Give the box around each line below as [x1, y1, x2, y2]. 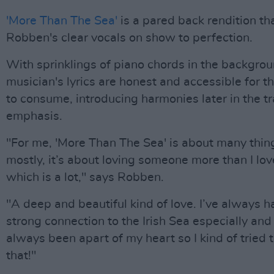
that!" [6, 250, 36, 262]
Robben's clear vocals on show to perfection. [6, 32, 253, 44]
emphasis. [6, 110, 62, 122]
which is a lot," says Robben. [6, 171, 164, 183]
